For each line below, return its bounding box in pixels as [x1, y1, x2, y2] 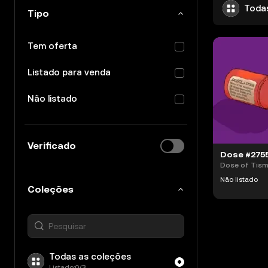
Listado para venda [28, 67, 111, 77]
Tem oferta [28, 41, 77, 51]
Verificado [28, 140, 76, 151]
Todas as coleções [49, 251, 131, 261]
